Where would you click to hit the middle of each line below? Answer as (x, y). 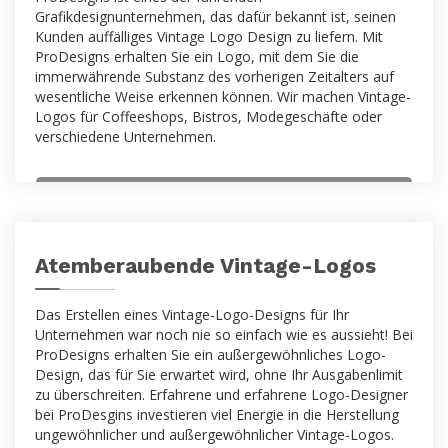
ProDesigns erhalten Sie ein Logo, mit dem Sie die (197, 56)
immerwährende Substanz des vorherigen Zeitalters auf (214, 76)
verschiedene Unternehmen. (125, 136)
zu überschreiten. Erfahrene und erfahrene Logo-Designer (221, 394)
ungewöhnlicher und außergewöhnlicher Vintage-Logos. (214, 434)
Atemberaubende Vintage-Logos (205, 265)
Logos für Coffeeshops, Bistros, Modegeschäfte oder (208, 116)
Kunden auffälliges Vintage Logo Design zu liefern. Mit (209, 36)
